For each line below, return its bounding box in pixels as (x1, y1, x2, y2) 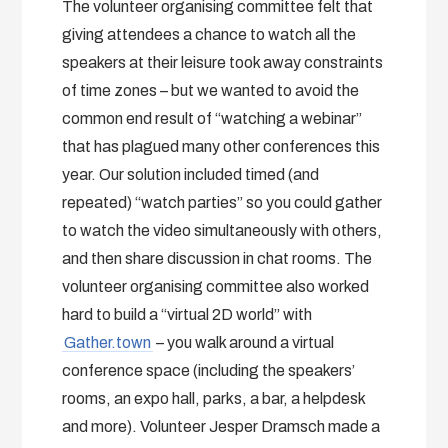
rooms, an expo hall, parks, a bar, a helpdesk (62, 389, 366, 407)
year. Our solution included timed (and (62, 165, 320, 183)
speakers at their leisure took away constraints (62, 53, 384, 71)
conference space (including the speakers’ (62, 361, 356, 379)
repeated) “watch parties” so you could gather (62, 193, 383, 211)
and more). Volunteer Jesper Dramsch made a (62, 417, 381, 435)
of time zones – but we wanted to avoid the (62, 81, 360, 99)
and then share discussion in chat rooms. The (62, 249, 373, 267)
